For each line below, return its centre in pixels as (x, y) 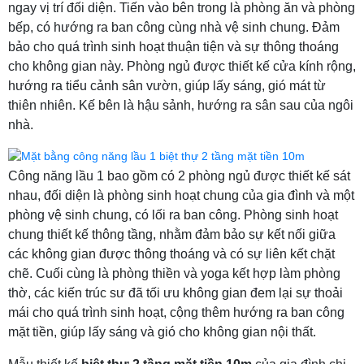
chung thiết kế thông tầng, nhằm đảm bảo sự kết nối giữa (172, 234)
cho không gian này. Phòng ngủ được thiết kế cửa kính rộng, (182, 66)
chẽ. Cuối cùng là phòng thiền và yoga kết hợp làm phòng (174, 273)
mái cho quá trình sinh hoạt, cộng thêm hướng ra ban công (176, 312)
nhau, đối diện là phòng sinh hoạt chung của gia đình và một (181, 195)
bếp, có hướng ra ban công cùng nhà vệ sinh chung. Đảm (174, 27)
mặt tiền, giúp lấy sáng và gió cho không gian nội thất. (162, 331)
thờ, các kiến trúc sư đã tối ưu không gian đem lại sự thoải (175, 292)
